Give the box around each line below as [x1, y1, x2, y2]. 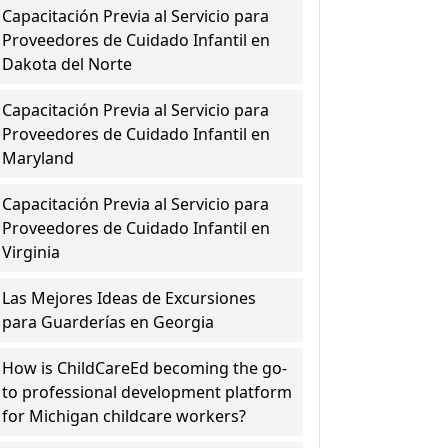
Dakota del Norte [2, 53, 133, 75]
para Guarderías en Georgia [2, 311, 215, 333]
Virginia [2, 241, 61, 263]
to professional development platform [2, 381, 293, 403]
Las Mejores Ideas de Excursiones [2, 287, 257, 309]
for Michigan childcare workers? [2, 405, 247, 427]
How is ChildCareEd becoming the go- [2, 357, 288, 379]
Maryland [2, 147, 75, 169]
